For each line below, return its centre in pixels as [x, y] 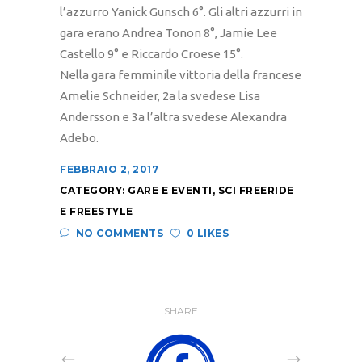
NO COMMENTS [119, 234]
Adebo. [79, 138]
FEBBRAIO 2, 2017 [109, 170]
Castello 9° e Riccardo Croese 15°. [152, 54]
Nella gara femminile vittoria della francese [181, 75]
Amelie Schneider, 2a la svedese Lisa [160, 96]
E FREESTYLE [97, 212]
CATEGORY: [94, 191]
